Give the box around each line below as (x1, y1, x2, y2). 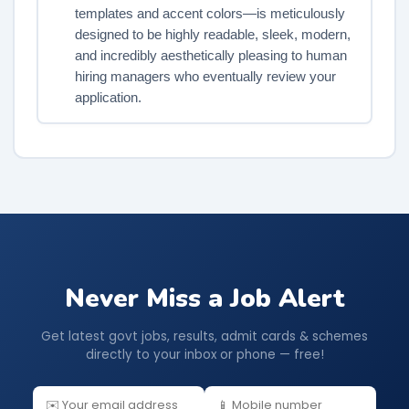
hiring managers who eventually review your (74, 68, 336, 84)
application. (74, 89, 142, 105)
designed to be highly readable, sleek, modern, (74, 26, 351, 42)
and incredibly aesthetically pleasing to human (74, 47, 347, 63)
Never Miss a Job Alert (64, 280, 345, 316)
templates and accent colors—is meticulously (74, 5, 345, 21)
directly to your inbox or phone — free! (85, 346, 324, 364)
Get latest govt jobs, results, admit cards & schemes (41, 328, 368, 346)
